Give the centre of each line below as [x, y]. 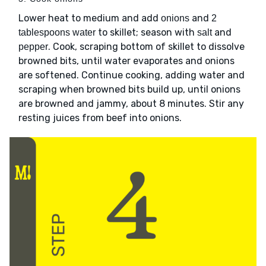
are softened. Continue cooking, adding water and [132, 75]
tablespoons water [57, 33]
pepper [33, 47]
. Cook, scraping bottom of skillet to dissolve [146, 47]
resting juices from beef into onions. [100, 118]
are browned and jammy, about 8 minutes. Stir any [131, 104]
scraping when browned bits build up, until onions [129, 90]
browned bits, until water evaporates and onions [126, 61]
